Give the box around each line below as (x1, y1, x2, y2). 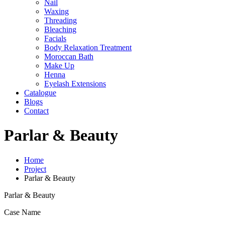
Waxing (44, 7, 69, 16)
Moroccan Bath (44, 52, 93, 61)
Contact (24, 106, 49, 115)
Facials (44, 34, 66, 43)
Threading (44, 16, 77, 25)
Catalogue (24, 88, 56, 97)
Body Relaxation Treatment (44, 43, 132, 52)
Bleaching (44, 25, 76, 34)
